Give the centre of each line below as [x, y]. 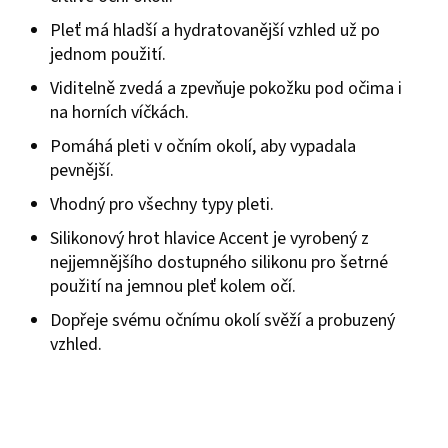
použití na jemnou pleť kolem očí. [173, 287]
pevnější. [82, 171]
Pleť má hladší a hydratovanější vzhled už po [215, 31]
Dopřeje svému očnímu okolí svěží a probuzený [222, 321]
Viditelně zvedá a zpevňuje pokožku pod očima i [226, 89]
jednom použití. [108, 55]
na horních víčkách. [119, 113]
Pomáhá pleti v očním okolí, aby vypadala [203, 147]
